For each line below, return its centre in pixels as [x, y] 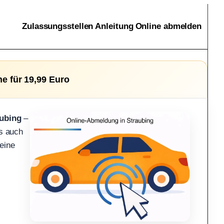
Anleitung [114, 26]
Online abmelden [168, 26]
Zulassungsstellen [58, 26]
